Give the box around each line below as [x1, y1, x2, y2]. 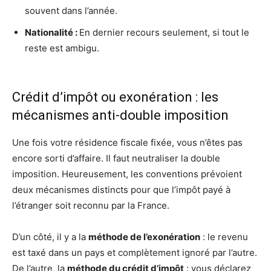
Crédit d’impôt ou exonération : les [12, 90, 218, 105]
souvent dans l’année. [25, 5, 117, 16]
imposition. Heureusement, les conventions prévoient [12, 168, 242, 180]
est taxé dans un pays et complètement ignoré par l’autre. [12, 247, 257, 258]
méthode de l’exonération [88, 231, 200, 243]
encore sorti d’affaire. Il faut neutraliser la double [12, 152, 220, 164]
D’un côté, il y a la [12, 231, 88, 243]
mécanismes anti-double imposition [12, 108, 229, 123]
